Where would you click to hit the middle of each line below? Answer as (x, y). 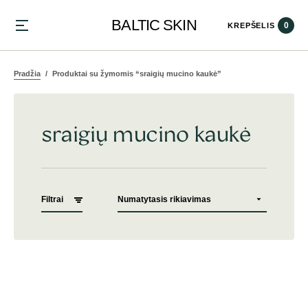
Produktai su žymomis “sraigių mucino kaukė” (136, 74)
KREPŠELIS (252, 25)
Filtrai (52, 199)
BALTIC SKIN (154, 25)
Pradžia (27, 74)
